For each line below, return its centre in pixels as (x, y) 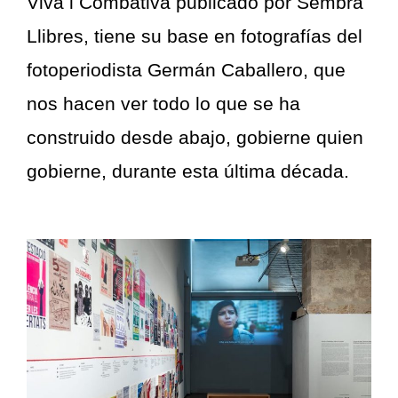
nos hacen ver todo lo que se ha (163, 104)
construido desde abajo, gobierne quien (195, 138)
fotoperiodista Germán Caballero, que (186, 70)
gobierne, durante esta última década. (188, 171)
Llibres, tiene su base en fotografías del (195, 36)
